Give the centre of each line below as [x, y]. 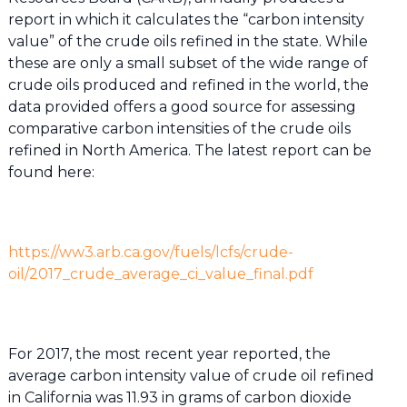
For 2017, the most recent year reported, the [169, 353]
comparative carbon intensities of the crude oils [179, 128]
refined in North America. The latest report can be [189, 150]
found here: [51, 172]
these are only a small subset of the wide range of [188, 63]
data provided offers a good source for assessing [182, 106]
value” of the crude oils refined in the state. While [188, 41]
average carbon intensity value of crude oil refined [191, 375]
